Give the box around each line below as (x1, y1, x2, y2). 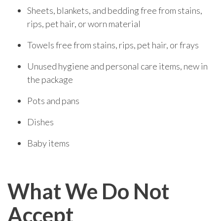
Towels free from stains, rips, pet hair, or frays (27, 39, 199, 50)
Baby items (27, 137, 70, 148)
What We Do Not (7, 178, 169, 204)
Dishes (27, 116, 54, 127)
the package (27, 74, 73, 85)
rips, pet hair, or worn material (27, 18, 141, 29)
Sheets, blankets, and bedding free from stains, (27, 4, 202, 16)
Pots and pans (27, 95, 79, 106)
